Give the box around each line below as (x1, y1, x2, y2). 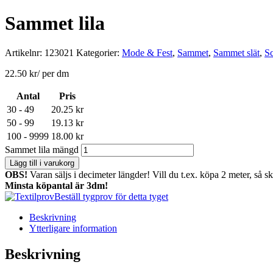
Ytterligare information (29, 223, 117, 234)
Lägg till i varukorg (10, 158, 74, 168)
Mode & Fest (122, 48, 172, 58)
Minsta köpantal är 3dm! (5, 180, 108, 191)
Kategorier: (76, 48, 122, 58)
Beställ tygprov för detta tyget (54, 191, 168, 202)
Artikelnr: (5, 48, 44, 58)
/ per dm (37, 68, 69, 79)
